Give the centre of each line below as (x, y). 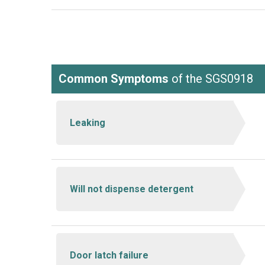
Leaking (87, 122)
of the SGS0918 (211, 79)
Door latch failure (109, 255)
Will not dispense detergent (131, 189)
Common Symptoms (114, 79)
